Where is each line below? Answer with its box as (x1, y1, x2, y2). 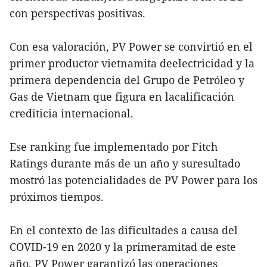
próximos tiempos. (10, 189, 104, 204)
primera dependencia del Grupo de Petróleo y (10, 72, 244, 87)
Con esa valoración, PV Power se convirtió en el (10, 39, 253, 54)
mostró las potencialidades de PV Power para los (10, 172, 257, 187)
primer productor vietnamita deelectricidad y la (10, 55, 254, 70)
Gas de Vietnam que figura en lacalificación (10, 89, 234, 104)
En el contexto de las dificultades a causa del (10, 222, 238, 237)
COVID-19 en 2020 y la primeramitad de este (10, 239, 236, 254)
